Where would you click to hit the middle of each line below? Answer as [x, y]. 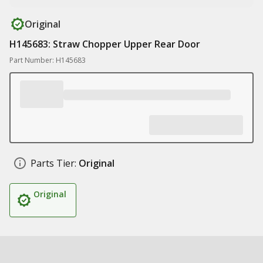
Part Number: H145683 [48, 60]
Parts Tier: [53, 163]
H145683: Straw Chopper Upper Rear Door [105, 44]
